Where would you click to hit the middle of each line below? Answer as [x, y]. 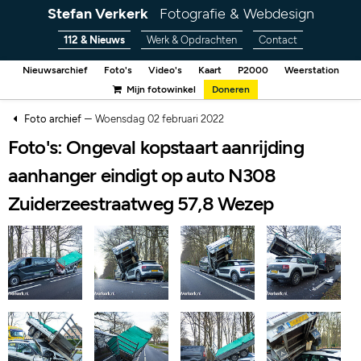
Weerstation [311, 70]
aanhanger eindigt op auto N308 [142, 175]
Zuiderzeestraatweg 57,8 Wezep [141, 203]
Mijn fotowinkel [160, 89]
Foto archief [52, 119]
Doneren [230, 89]
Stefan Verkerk [98, 14]
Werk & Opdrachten [192, 40]
